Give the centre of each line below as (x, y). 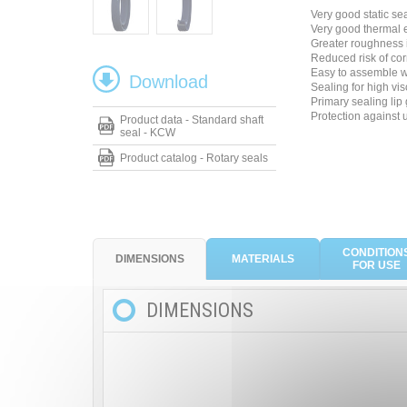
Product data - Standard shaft (192, 120)
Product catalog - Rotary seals (194, 158)
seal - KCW (148, 133)
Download (169, 82)
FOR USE (377, 265)
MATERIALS (263, 258)
